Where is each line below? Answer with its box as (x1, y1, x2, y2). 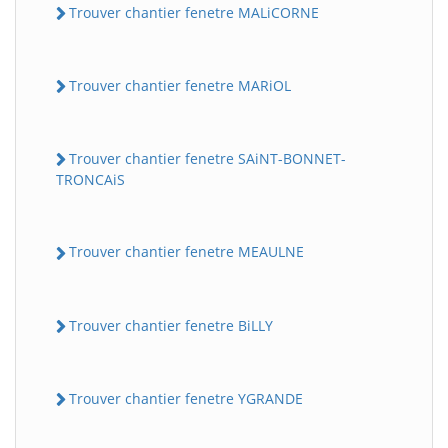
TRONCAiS (56, 170, 125, 190)
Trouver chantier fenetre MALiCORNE (69, 2, 319, 22)
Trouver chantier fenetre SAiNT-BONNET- (69, 149, 346, 169)
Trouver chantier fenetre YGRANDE (69, 388, 303, 408)
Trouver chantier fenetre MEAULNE (69, 242, 304, 262)
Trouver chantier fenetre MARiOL (69, 75, 291, 95)
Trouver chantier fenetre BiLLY (69, 315, 273, 335)
